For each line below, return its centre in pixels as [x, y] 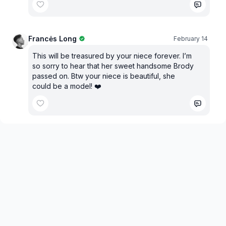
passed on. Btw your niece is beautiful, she [104, 76]
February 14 [191, 38]
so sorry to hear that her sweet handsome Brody [113, 66]
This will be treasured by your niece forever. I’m [112, 55]
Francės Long [52, 38]
